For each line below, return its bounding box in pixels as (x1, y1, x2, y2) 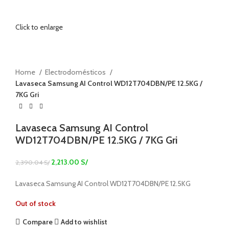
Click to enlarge (15, 22, 63, 32)
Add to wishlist (61, 217, 108, 226)
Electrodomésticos (45, 67, 107, 77)
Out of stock (15, 199, 56, 209)
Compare (22, 217, 53, 226)
